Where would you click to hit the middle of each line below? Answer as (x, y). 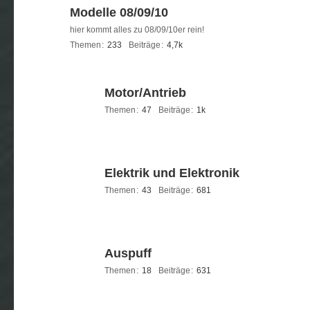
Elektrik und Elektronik (172, 173)
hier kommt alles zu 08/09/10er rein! (137, 30)
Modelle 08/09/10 (119, 12)
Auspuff (128, 253)
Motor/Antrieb (145, 93)
